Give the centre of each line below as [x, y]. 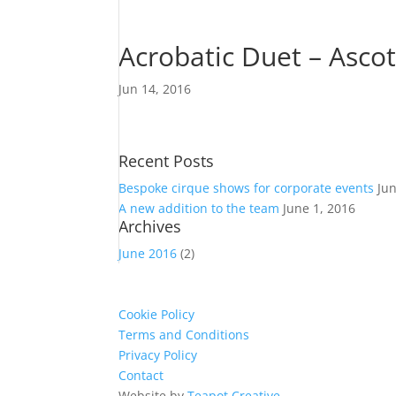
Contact [141, 375]
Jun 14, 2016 [155, 89]
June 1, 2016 [320, 208]
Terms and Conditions [184, 335]
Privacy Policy [158, 355]
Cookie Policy [157, 314]
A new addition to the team [199, 208]
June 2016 [148, 253]
